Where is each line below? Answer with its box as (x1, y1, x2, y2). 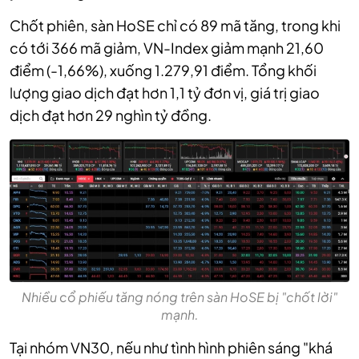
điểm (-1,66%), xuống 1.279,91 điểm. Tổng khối (10, 61, 317, 79)
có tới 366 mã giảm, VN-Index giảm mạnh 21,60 (10, 38, 324, 57)
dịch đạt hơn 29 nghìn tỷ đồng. (10, 106, 212, 124)
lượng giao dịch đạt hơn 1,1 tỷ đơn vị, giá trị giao (10, 83, 320, 102)
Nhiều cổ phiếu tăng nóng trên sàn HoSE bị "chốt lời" (22, 288, 337, 306)
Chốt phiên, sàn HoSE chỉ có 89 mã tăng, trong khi (10, 16, 341, 34)
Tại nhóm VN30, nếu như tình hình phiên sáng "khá (10, 338, 333, 357)
